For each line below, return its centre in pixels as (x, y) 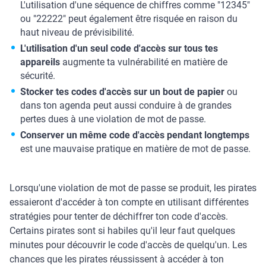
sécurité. (38, 75)
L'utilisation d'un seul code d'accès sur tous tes (119, 48)
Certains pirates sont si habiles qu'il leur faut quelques (122, 230)
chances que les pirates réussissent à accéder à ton (117, 259)
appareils (40, 62)
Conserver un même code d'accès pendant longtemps (135, 135)
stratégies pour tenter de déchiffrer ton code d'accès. (119, 216)
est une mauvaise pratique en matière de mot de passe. (135, 148)
